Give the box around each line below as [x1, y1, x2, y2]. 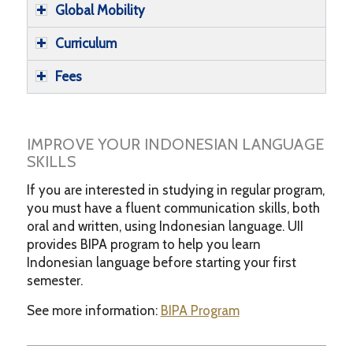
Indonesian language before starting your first [26, 255, 296, 271]
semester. [26, 273, 83, 289]
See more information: [26, 302, 161, 318]
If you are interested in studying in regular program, [26, 182, 325, 199]
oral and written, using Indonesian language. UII [26, 218, 303, 235]
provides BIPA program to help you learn [26, 236, 261, 253]
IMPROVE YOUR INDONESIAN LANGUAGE [26, 134, 324, 154]
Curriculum [54, 35, 117, 51]
